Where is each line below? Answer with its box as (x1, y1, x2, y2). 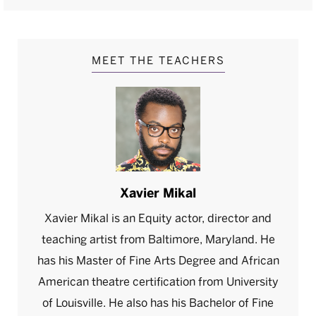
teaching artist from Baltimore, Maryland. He (41, 233, 275, 246)
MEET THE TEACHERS (91, 54, 225, 67)
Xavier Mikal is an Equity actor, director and (44, 212, 272, 225)
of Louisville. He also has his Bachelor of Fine (42, 296, 274, 310)
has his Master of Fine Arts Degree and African (37, 254, 279, 267)
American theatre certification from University (37, 275, 279, 288)
